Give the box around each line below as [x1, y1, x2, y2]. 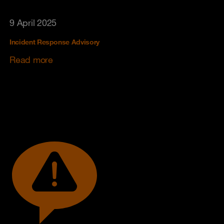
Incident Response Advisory [9, 37, 99, 46]
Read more [9, 53, 53, 65]
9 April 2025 [9, 16, 56, 28]
